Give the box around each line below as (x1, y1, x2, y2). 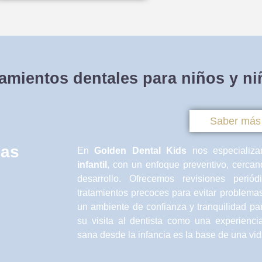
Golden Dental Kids (94, 146, 187, 156)
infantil (77, 160, 107, 170)
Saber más (209, 115, 261, 127)
